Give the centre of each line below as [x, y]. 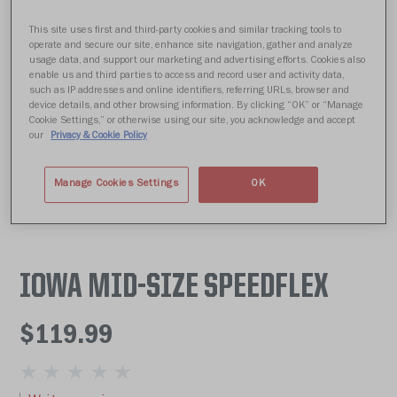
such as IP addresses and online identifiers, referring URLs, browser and [190, 92]
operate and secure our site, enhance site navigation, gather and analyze [191, 47]
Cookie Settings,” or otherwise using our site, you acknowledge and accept [193, 122]
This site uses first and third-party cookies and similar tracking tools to [186, 31]
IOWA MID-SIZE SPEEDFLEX [174, 288]
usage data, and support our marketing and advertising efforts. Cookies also [198, 62]
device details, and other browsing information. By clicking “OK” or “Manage [197, 107]
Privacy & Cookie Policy [99, 137]
